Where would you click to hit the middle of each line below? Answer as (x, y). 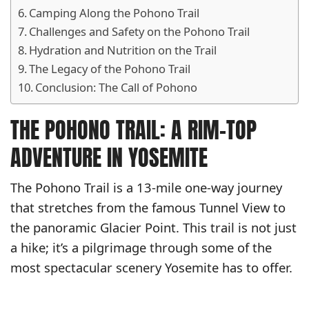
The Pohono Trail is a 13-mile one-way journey (146, 188)
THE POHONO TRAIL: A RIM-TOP (133, 130)
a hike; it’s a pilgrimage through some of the (141, 248)
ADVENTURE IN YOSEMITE (109, 158)
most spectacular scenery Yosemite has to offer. (151, 268)
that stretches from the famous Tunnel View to (148, 208)
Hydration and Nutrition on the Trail (123, 50)
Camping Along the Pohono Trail (114, 12)
